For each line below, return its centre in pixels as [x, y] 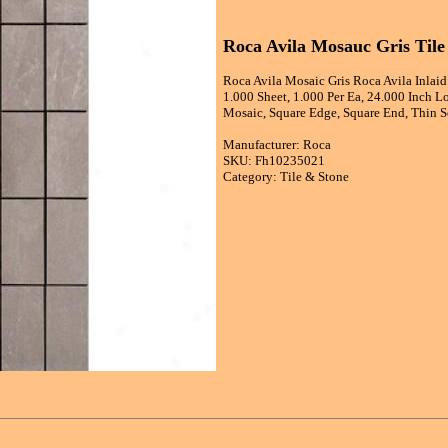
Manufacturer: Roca [277, 145]
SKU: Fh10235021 [274, 161]
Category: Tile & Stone [286, 177]
